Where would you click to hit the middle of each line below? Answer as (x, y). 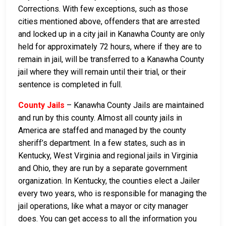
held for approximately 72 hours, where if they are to (110, 46)
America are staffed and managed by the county (102, 130)
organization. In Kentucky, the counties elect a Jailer (109, 181)
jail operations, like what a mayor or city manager (103, 206)
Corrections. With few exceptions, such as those (103, 9)
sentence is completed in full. (70, 84)
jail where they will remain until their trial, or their (102, 72)
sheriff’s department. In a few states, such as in (102, 143)
